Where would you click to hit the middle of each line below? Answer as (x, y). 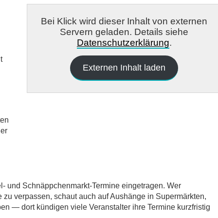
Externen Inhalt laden (124, 68)
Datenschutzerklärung (123, 43)
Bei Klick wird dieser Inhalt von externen (124, 21)
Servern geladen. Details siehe (124, 32)
